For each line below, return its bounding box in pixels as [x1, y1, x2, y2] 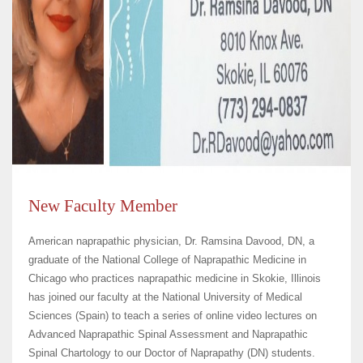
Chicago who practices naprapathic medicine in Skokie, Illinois [28, 272, 321, 284]
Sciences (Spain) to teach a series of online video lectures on [28, 310, 317, 322]
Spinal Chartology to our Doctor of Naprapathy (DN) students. [28, 347, 315, 359]
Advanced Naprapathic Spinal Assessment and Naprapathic [28, 328, 308, 340]
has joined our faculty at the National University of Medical [28, 291, 302, 303]
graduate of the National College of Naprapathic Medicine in [28, 254, 306, 266]
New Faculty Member [28, 196, 177, 216]
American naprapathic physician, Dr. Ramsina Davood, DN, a [28, 235, 314, 247]
